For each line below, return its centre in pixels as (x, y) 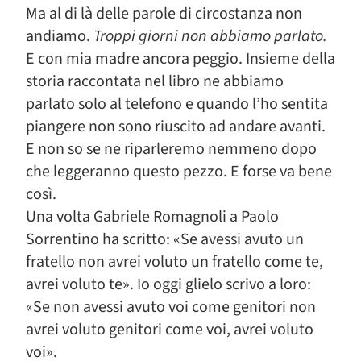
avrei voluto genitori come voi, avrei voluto (170, 330)
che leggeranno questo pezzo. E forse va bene (179, 172)
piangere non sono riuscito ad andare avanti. (176, 127)
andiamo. (60, 36)
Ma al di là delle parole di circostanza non (164, 14)
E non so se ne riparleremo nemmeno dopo (171, 149)
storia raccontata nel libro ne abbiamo (155, 81)
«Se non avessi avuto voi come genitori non (171, 307)
